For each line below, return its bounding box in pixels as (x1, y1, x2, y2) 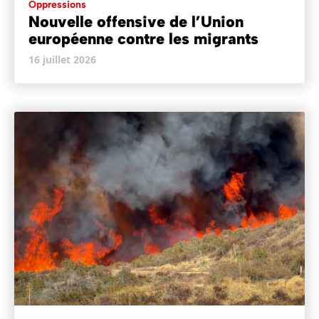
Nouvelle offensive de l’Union (28, 11, 244, 31)
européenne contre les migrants (28, 28, 258, 48)
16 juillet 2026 (28, 52, 96, 66)
